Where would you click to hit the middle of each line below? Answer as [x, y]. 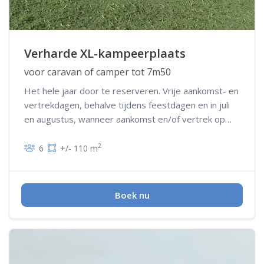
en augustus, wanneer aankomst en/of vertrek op [125, 119]
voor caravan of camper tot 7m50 [98, 72]
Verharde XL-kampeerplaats [105, 53]
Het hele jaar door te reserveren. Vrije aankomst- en [131, 90]
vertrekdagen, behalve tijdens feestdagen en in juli [127, 105]
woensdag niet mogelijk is [77, 133]
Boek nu [132, 195]
